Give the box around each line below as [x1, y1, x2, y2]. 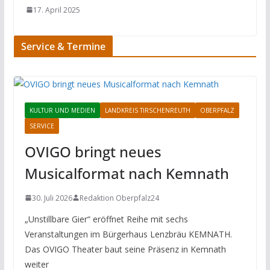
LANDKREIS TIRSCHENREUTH [104, 105, 190, 115]
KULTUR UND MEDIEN [29, 105, 95, 115]
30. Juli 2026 [31, 192, 72, 203]
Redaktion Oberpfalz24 [79, 192, 159, 203]
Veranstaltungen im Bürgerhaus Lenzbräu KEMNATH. [24, 228, 232, 240]
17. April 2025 [33, 4, 80, 15]
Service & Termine [20, 39, 106, 53]
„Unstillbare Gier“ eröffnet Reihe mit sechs [24, 213, 188, 225]
